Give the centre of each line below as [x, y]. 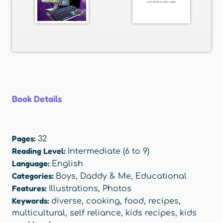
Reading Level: [40, 151]
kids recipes [150, 213]
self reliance [95, 213]
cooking [103, 201]
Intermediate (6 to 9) [109, 151]
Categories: [34, 175]
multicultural [39, 213]
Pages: [25, 138]
